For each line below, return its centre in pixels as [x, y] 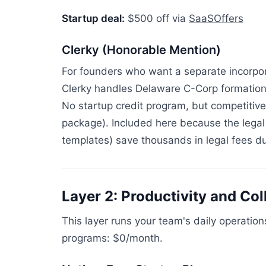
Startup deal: [93, 18]
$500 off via [157, 18]
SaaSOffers [216, 18]
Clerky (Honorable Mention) [141, 50]
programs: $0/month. [112, 238]
